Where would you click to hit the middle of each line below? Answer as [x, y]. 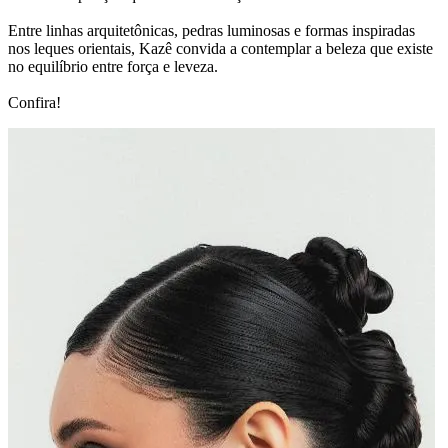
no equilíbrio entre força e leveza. [113, 66]
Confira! [34, 102]
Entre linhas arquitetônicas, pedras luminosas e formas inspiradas [211, 30]
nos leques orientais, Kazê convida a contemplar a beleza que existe [220, 48]
